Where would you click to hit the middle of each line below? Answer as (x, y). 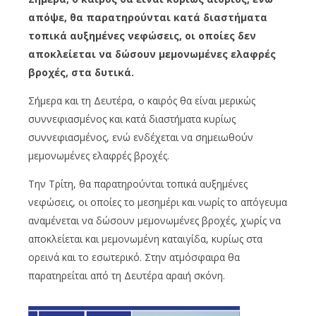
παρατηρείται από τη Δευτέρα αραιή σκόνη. (127, 276)
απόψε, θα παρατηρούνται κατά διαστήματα (148, 18)
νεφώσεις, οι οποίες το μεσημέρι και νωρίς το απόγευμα (158, 202)
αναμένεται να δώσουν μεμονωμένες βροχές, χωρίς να (154, 221)
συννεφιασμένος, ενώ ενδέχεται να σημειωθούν (141, 138)
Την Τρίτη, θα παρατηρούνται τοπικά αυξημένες (138, 184)
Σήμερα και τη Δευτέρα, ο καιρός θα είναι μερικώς (142, 101)
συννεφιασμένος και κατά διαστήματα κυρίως (132, 119)
